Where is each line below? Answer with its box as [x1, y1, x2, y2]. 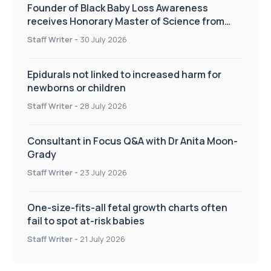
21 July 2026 [80, 233, 125, 245]
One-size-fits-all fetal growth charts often [27, 201, 227, 215]
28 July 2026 [80, 100, 127, 112]
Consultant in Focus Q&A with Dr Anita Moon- [27, 134, 238, 148]
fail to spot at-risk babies [27, 214, 145, 228]
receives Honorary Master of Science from [27, 15, 224, 28]
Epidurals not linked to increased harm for [27, 68, 221, 82]
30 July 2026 [80, 34, 127, 45]
